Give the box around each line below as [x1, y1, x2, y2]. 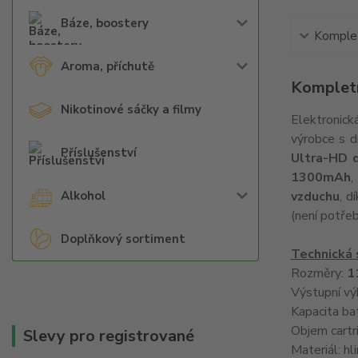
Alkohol [61, 188, 105, 204]
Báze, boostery [61, 15, 149, 31]
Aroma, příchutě [61, 58, 154, 74]
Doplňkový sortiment [61, 231, 185, 247]
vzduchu [290, 188, 340, 205]
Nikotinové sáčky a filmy [61, 101, 201, 117]
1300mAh [290, 169, 351, 186]
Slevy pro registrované [23, 325, 194, 347]
